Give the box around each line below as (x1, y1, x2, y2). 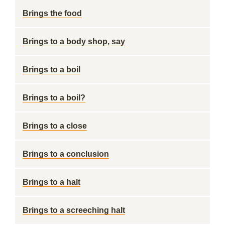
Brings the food (23, 9, 82, 18)
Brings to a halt (23, 178, 80, 186)
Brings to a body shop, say (23, 37, 125, 46)
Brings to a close (23, 122, 87, 130)
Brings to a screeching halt (23, 206, 125, 214)
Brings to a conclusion (23, 150, 109, 158)
